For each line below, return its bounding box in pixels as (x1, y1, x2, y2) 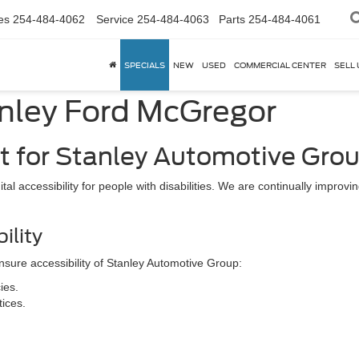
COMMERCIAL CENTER (234, 60, 326, 70)
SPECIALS (124, 60, 165, 70)
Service (96, 13, 134, 26)
